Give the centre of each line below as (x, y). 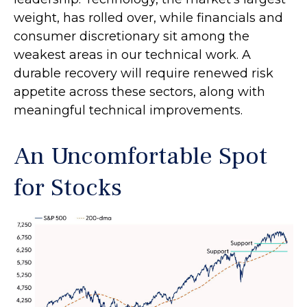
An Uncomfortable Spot (140, 156)
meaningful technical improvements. (128, 110)
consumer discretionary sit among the (132, 36)
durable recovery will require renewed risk (144, 73)
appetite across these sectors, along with (139, 91)
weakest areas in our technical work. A (132, 54)
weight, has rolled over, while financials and (148, 17)
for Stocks (68, 187)
